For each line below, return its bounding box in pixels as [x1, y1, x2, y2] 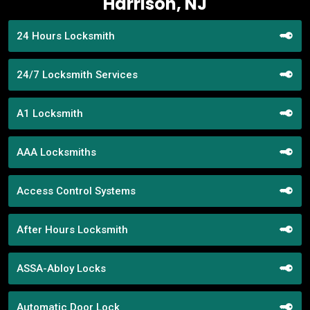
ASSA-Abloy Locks [17, 262, 106, 275]
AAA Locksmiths [17, 145, 96, 158]
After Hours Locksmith [17, 223, 128, 236]
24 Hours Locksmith [17, 29, 115, 42]
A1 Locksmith [17, 107, 83, 120]
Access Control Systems [17, 184, 136, 197]
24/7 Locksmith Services [17, 68, 138, 81]
